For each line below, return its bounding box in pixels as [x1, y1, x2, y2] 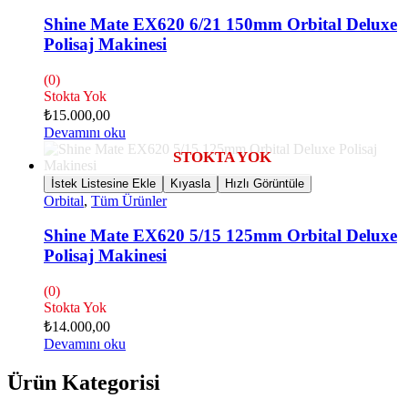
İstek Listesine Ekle [51, 176, 156, 190]
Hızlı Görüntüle [225, 176, 304, 190]
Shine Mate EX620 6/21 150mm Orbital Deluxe [44, 14, 397, 34]
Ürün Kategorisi [7, 370, 160, 394]
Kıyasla [170, 176, 210, 190]
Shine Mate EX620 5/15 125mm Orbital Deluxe [44, 226, 397, 246]
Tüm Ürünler [91, 192, 167, 209]
